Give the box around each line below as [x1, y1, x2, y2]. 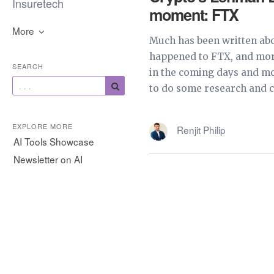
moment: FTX [149, 3, 239, 26]
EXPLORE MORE [12, 121, 73, 131]
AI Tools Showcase [13, 135, 94, 148]
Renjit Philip [177, 123, 226, 137]
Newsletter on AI [13, 152, 83, 166]
